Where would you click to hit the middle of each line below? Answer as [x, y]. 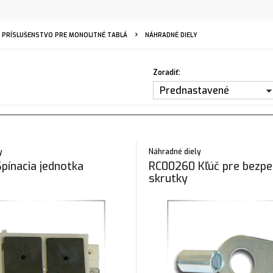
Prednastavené [194, 90]
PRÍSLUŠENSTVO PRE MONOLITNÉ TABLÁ [65, 35]
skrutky [168, 179]
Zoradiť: [167, 73]
